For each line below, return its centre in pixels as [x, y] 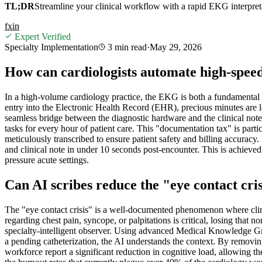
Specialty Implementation [51, 47]
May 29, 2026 [176, 47]
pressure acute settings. [47, 160]
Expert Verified [42, 36]
